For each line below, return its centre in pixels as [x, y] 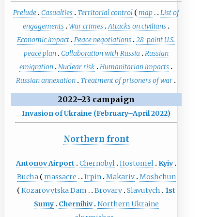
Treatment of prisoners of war [127, 81]
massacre [60, 177]
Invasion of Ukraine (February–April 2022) [96, 114]
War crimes [86, 26]
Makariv [120, 177]
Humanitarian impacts [135, 67]
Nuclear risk [77, 67]
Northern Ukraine [128, 204]
